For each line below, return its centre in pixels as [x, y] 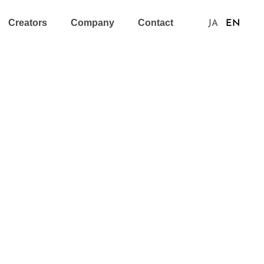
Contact [155, 23]
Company [92, 23]
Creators [27, 23]
